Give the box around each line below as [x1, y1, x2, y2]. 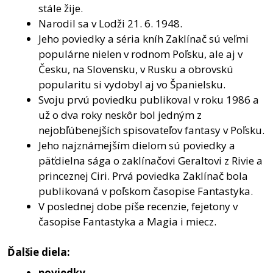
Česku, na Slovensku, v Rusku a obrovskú [38, 62, 233, 76]
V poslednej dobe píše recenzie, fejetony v [38, 199, 238, 213]
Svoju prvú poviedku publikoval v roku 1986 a [38, 92, 259, 107]
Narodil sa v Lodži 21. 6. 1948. [38, 16, 182, 30]
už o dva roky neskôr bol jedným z [38, 107, 202, 122]
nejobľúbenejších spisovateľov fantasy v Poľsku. [38, 122, 264, 137]
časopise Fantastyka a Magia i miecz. [38, 214, 216, 229]
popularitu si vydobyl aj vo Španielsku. [38, 77, 225, 91]
